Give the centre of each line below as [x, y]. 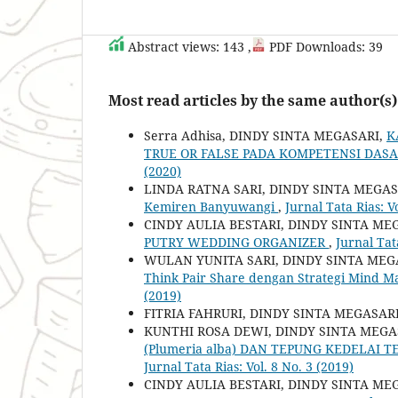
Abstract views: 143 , [188, 46]
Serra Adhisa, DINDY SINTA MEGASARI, [265, 135]
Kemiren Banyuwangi [211, 206]
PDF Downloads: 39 [324, 46]
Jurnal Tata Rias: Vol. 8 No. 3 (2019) [249, 366]
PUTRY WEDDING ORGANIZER [236, 242]
